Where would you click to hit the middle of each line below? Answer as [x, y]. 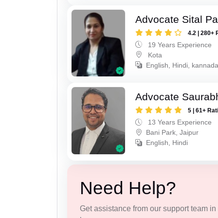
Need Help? [128, 188]
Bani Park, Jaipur [173, 133]
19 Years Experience [179, 45]
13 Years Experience [179, 122]
